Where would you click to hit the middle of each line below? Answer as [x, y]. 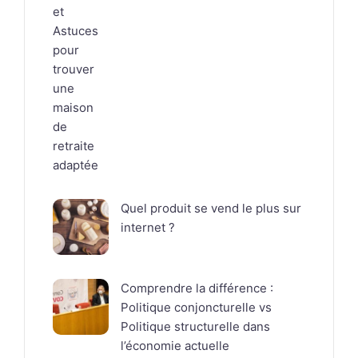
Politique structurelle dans [195, 327]
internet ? [148, 228]
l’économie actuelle [175, 346]
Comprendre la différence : [197, 288]
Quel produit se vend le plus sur [211, 209]
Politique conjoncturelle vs [196, 308]
